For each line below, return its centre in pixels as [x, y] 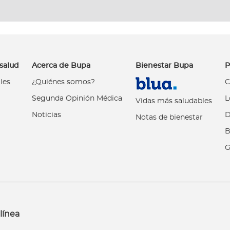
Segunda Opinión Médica [77, 98]
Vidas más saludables [174, 101]
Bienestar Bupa [164, 65]
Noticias [47, 115]
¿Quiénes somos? [64, 82]
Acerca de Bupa [61, 65]
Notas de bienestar [169, 117]
